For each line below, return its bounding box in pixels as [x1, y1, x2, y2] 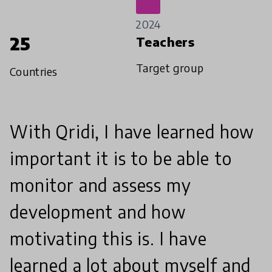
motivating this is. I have [10, 228, 207, 250]
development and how [10, 201, 186, 223]
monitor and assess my [10, 174, 191, 196]
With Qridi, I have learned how [10, 121, 255, 143]
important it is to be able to [10, 148, 232, 169]
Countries [10, 64, 58, 79]
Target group [136, 61, 204, 75]
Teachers [136, 34, 195, 50]
